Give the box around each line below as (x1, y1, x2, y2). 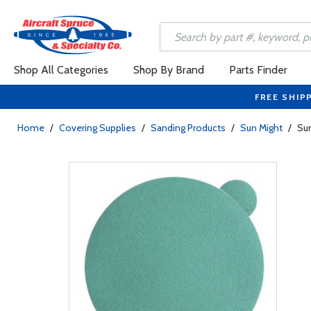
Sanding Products (151, 121, 226, 134)
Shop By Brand (133, 63, 204, 76)
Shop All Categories (14, 63, 108, 76)
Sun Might (240, 121, 283, 134)
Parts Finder (229, 63, 287, 76)
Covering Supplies (59, 121, 136, 134)
